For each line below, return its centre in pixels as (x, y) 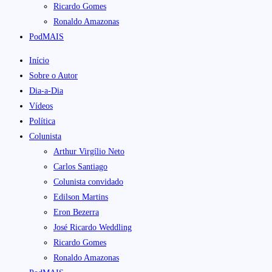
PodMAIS (46, 36)
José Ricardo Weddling (93, 227)
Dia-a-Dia (46, 90)
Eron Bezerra (76, 212)
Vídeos (41, 106)
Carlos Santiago (80, 166)
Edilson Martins (81, 197)
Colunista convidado (88, 182)
